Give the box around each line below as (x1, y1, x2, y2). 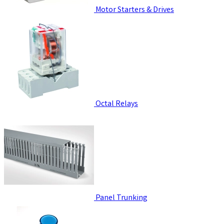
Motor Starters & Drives (95, 4, 174, 16)
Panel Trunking (95, 192, 147, 204)
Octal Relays (95, 98, 138, 110)
